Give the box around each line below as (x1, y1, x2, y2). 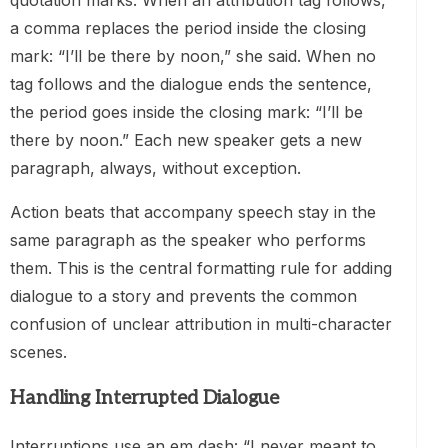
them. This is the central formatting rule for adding (10, 258, 392, 279)
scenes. (10, 342, 67, 363)
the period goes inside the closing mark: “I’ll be (10, 102, 363, 123)
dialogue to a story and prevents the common (10, 286, 357, 307)
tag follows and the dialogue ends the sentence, (10, 74, 372, 95)
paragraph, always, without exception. (10, 158, 301, 179)
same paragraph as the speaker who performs (10, 230, 366, 251)
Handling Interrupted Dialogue (10, 387, 279, 410)
